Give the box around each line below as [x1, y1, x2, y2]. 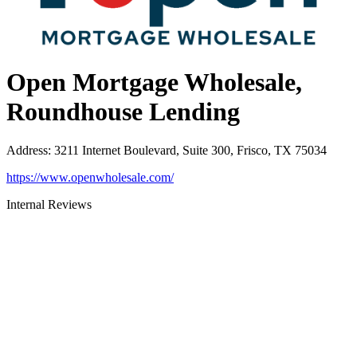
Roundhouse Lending [6, 96, 240, 126]
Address [6, 143, 48, 158]
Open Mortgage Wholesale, [6, 67, 302, 96]
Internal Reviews [6, 198, 92, 212]
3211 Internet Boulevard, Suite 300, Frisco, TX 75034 [54, 143, 327, 158]
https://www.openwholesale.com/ [6, 171, 174, 185]
